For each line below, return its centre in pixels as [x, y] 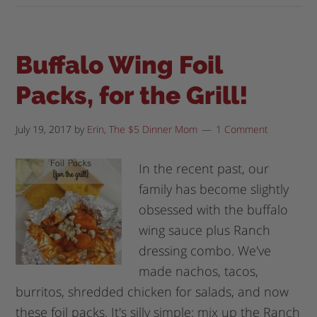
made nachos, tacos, [199, 271]
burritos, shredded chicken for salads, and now [152, 291]
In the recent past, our [204, 168]
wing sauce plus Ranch [205, 230]
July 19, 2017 [44, 129]
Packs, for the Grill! [132, 95]
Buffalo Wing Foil [119, 64]
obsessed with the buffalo [214, 209]
